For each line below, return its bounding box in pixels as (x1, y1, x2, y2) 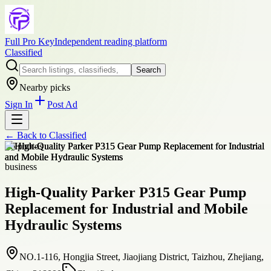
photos (15, 141, 43, 151)
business (5, 162, 37, 172)
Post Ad (47, 99, 77, 109)
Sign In (5, 99, 33, 109)
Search (136, 65, 161, 74)
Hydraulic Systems (5, 217, 122, 233)
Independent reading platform (54, 36, 167, 47)
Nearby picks (19, 82, 70, 93)
